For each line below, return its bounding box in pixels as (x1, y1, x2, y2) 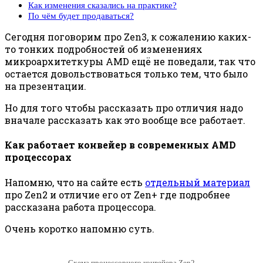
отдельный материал (145, 176, 250, 188)
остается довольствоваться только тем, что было (5, 68, 248, 80)
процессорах (5, 151, 72, 164)
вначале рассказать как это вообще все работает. (5, 114, 245, 127)
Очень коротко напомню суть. (5, 222, 154, 235)
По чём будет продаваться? (28, 11, 134, 21)
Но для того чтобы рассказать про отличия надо (5, 102, 243, 114)
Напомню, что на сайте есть (5, 176, 145, 188)
